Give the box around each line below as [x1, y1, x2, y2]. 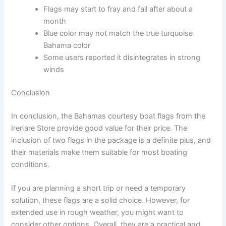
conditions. [11, 159, 50, 169]
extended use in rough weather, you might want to [11, 207, 184, 217]
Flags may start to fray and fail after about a [43, 4, 193, 14]
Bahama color [43, 40, 91, 50]
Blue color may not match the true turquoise [43, 28, 193, 38]
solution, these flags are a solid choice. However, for [11, 195, 190, 205]
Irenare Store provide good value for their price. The [11, 123, 188, 133]
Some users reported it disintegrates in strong [43, 52, 201, 62]
